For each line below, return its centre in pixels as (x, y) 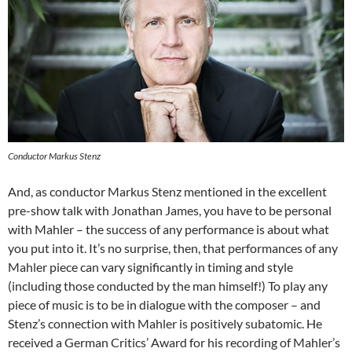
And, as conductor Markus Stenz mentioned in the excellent (167, 192)
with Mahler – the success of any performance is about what (169, 229)
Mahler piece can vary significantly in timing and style (150, 267)
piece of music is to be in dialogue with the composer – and (164, 305)
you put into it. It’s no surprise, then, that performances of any (173, 248)
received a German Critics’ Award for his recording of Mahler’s (174, 343)
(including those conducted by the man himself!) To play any (168, 286)
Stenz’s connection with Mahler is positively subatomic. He (165, 324)
